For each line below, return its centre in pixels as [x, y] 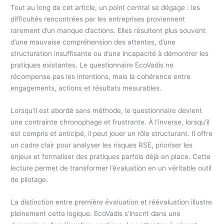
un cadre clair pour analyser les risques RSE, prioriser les [102, 145]
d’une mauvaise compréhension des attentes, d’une [93, 42]
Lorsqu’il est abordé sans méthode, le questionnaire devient [106, 110]
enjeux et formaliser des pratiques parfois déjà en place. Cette [111, 156]
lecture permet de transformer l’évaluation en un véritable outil [111, 168]
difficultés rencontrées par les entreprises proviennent [98, 19]
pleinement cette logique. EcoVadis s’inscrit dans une [96, 213]
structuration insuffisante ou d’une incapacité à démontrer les [110, 54]
